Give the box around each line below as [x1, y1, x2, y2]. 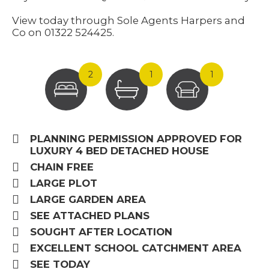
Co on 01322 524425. [12, 26, 114, 38]
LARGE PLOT [30, 177, 97, 189]
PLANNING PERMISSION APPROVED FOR [30, 133, 242, 145]
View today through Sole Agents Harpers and [12, 14, 245, 26]
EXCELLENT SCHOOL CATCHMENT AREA [30, 242, 241, 254]
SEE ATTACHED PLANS [30, 210, 150, 222]
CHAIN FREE [30, 161, 94, 173]
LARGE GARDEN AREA [30, 193, 146, 205]
